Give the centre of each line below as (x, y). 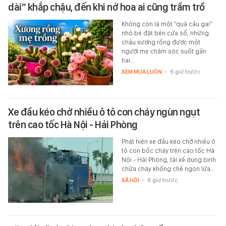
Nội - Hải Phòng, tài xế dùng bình (168, 159)
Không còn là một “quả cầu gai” (167, 24)
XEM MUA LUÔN (142, 71)
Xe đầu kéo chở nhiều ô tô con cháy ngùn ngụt (104, 112)
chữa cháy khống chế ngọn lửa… (168, 168)
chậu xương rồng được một (161, 42)
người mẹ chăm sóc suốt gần (164, 51)
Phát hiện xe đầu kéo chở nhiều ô (168, 141)
